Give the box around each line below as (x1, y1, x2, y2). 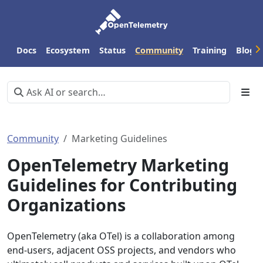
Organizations (7, 193, 126, 216)
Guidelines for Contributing (7, 173, 237, 196)
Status (99, 44, 126, 56)
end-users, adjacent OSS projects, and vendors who (7, 244, 236, 257)
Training (193, 44, 227, 56)
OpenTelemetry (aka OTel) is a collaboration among (7, 230, 235, 242)
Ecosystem (46, 44, 90, 56)
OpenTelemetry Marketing (7, 153, 229, 176)
